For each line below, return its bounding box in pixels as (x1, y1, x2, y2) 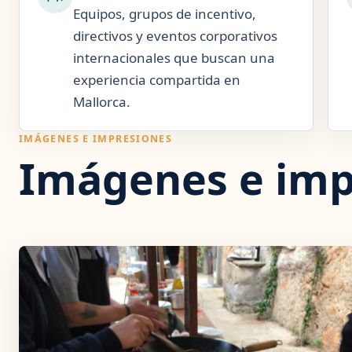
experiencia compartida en (73, 71, 240, 89)
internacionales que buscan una (73, 49, 275, 67)
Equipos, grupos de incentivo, (73, 5, 256, 23)
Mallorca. (73, 93, 130, 111)
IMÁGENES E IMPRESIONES (19, 132, 173, 145)
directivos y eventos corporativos (73, 27, 277, 45)
